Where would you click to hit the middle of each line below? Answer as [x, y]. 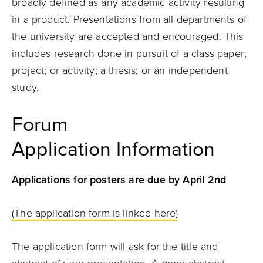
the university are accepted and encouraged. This [128, 36]
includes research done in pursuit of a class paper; [129, 53]
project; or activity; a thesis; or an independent [120, 70]
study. [27, 87]
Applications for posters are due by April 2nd [119, 180]
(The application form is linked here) [95, 213]
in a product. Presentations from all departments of [129, 19]
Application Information [113, 149]
